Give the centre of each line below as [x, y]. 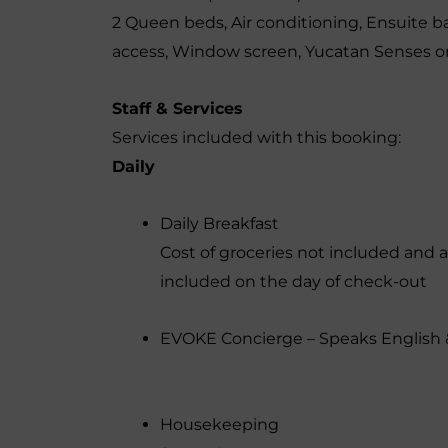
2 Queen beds [168, 22]
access [138, 51]
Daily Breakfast [219, 223]
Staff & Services [177, 108]
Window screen [235, 51]
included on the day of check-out [293, 281]
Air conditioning [295, 22]
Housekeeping [219, 424]
